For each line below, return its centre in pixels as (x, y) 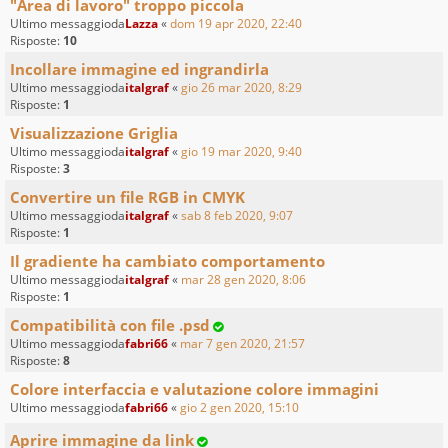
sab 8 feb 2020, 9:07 (237, 215)
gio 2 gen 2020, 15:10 (239, 407)
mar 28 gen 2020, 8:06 (243, 279)
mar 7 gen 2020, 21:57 (242, 343)
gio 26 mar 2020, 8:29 (241, 87)
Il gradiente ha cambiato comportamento (167, 260)
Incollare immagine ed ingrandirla (139, 68)
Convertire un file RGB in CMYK (127, 196)
